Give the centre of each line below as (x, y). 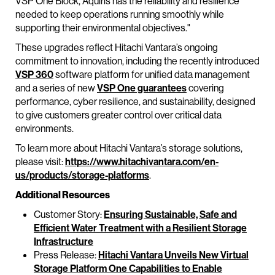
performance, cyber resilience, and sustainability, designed (135, 102)
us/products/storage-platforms (82, 175)
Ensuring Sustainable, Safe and (170, 215)
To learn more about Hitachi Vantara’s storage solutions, (129, 148)
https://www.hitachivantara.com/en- (142, 162)
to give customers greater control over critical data (118, 115)
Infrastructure (64, 242)
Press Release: (66, 255)
